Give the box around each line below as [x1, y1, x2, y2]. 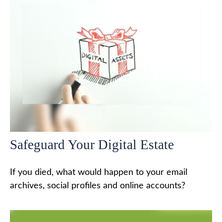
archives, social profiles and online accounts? [10, 181, 185, 190]
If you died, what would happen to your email [10, 167, 187, 177]
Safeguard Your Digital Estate [10, 137, 174, 152]
